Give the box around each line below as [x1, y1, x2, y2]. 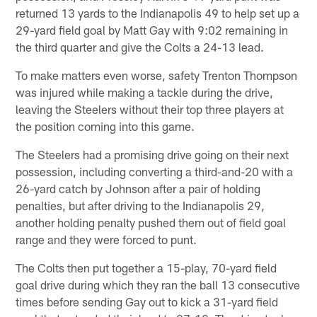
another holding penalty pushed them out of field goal [16, 215, 287, 230]
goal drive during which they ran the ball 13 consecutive [16, 277, 301, 292]
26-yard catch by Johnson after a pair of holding [16, 181, 261, 196]
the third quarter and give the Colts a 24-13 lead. [16, 40, 265, 54]
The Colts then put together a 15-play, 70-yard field [16, 260, 277, 275]
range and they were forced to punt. [16, 232, 197, 247]
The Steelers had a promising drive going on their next [16, 147, 289, 162]
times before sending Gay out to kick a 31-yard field [16, 294, 279, 309]
